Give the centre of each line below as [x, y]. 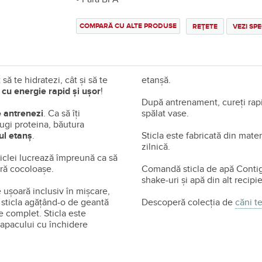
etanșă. [158, 80]
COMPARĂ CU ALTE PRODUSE [128, 26]
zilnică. [156, 147]
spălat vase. [166, 113]
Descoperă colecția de [188, 202]
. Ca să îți [62, 113]
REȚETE [205, 27]
